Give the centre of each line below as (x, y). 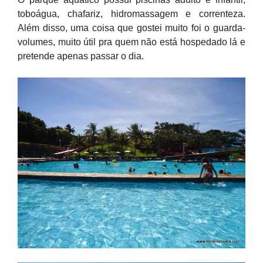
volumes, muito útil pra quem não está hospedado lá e (131, 42)
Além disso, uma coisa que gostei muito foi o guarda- (131, 28)
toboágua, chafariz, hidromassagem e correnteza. (131, 14)
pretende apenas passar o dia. (81, 56)
